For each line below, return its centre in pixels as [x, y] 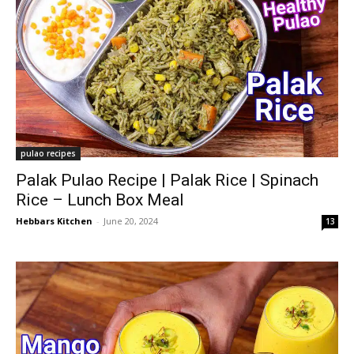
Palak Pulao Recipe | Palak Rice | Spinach [167, 180]
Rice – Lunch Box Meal [100, 200]
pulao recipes [48, 153]
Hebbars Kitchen [54, 220]
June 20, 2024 [131, 220]
